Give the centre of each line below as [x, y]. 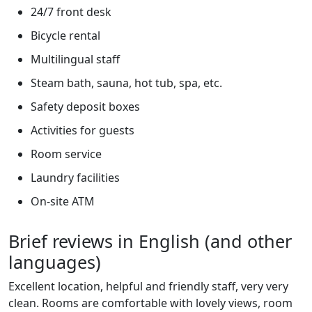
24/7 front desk [71, 12]
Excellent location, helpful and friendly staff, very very [148, 286]
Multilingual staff [75, 59]
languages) [55, 262]
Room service [66, 154]
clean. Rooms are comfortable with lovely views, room [150, 303]
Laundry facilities [75, 178]
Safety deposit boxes [85, 107]
